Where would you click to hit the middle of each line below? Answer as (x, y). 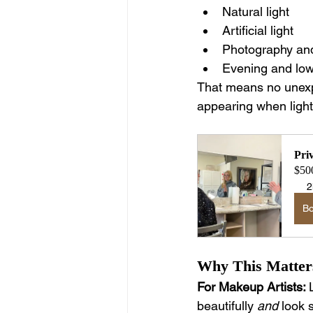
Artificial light (258, 31)
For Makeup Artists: (253, 287)
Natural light (256, 12)
